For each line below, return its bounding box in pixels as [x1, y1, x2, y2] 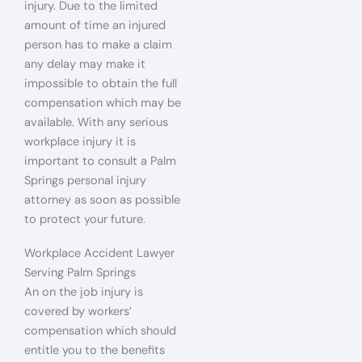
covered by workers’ [24, 303, 132, 319]
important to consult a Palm [24, 154, 176, 169]
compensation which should [24, 322, 176, 339]
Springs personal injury [24, 173, 146, 188]
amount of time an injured [24, 18, 166, 33]
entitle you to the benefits [24, 342, 165, 358]
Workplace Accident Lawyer [24, 245, 175, 261]
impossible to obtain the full [24, 76, 177, 91]
